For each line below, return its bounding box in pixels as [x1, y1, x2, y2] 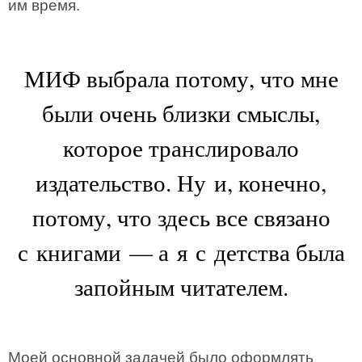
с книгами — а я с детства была [17, 236, 345, 267]
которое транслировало [63, 132, 299, 163]
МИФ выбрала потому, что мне [23, 62, 339, 94]
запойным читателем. [74, 271, 288, 302]
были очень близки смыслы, [42, 97, 320, 128]
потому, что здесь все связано [32, 201, 330, 233]
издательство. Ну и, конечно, [36, 166, 326, 198]
